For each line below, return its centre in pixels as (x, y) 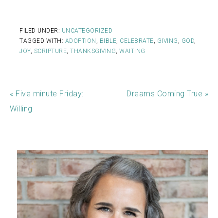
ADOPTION (81, 41)
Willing (21, 109)
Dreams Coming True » (167, 94)
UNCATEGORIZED (87, 31)
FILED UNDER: (41, 31)
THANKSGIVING (93, 51)
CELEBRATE (137, 41)
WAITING (132, 51)
